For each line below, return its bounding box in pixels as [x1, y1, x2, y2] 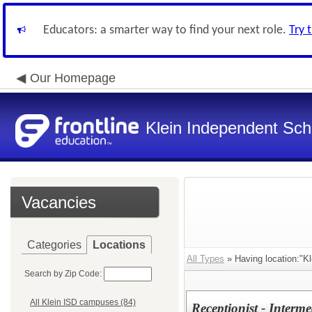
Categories [27, 239, 81, 251]
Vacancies [22, 193, 96, 212]
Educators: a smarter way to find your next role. [43, 24, 289, 37]
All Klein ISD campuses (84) [30, 297, 136, 308]
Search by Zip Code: [24, 269, 102, 279]
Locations [93, 239, 146, 251]
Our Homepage [30, 71, 116, 85]
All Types [187, 253, 224, 264]
